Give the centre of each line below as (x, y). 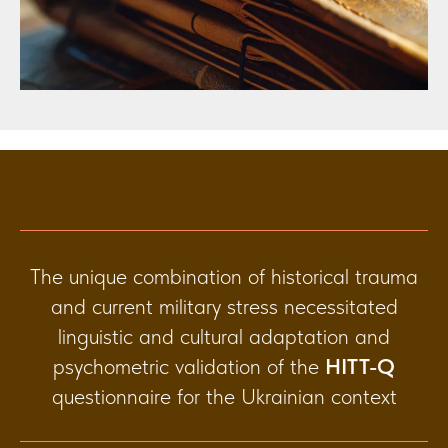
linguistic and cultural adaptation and (224, 335)
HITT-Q (360, 365)
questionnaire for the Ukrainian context (224, 395)
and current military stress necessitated (224, 305)
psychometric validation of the (189, 365)
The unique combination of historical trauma (224, 275)
